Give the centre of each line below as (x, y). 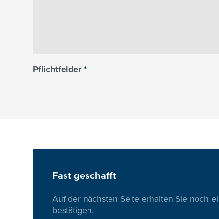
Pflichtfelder (58, 70)
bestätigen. (73, 210)
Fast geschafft (85, 176)
